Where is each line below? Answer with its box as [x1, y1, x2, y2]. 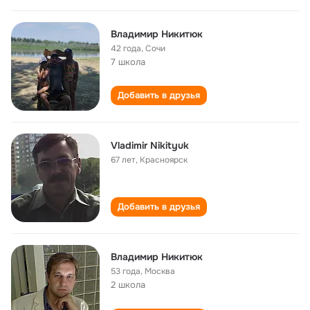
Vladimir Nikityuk [111, 139, 189, 152]
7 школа [111, 56, 145, 68]
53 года [111, 266, 140, 277]
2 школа [111, 279, 145, 291]
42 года [111, 43, 141, 54]
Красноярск [140, 154, 188, 165]
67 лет [111, 154, 136, 165]
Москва [145, 266, 175, 277]
